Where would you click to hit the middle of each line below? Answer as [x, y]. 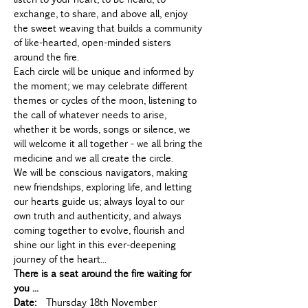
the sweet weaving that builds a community [109, 27]
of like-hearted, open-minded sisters [94, 42]
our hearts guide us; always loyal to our [100, 201]
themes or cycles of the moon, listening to [107, 100]
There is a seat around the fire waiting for [104, 273]
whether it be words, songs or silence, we [103, 129]
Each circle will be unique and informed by [105, 71]
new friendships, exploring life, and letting [104, 186]
